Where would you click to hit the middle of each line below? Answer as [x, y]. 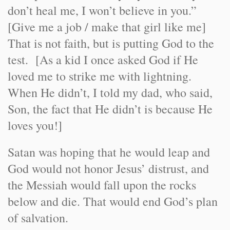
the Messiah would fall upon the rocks [102, 185]
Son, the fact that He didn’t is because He [110, 109]
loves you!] [35, 125]
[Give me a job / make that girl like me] [109, 27]
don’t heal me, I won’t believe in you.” [102, 10]
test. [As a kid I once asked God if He [103, 60]
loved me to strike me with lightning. [102, 76]
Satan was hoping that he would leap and [109, 152]
